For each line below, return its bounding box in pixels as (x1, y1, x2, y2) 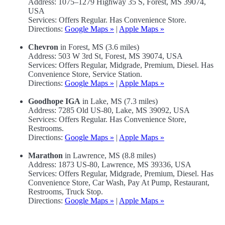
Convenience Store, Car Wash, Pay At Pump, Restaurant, (28, 178, 209, 187)
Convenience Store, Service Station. (28, 70, 142, 79)
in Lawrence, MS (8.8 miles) (63, 151, 156, 160)
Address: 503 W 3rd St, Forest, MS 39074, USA (28, 52, 183, 61)
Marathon (28, 151, 63, 160)
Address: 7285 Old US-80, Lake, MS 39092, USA (28, 106, 190, 115)
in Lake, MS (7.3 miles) (80, 97, 158, 106)
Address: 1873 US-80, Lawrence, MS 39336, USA (28, 160, 191, 169)
